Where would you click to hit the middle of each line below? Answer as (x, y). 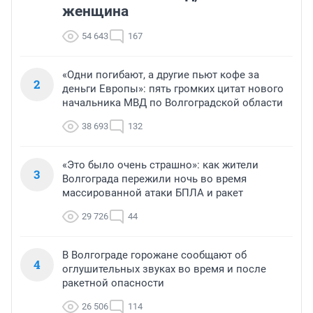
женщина (95, 11)
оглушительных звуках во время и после (164, 269)
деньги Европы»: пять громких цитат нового (173, 88)
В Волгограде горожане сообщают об (154, 255)
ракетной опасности (113, 283)
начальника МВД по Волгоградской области (173, 102)
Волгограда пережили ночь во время (154, 179)
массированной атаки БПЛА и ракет (153, 192)
